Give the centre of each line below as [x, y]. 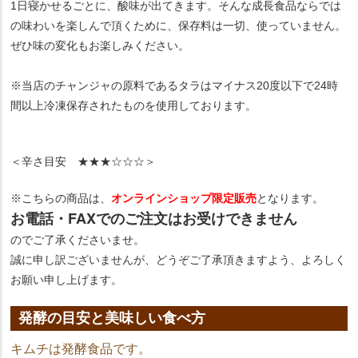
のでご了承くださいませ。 [78, 239]
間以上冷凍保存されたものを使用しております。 [134, 105]
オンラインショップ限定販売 [184, 197]
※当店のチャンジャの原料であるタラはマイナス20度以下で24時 [175, 85]
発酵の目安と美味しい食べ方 [112, 318]
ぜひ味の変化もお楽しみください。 [100, 45]
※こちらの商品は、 [61, 198]
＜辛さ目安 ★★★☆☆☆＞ [84, 161]
